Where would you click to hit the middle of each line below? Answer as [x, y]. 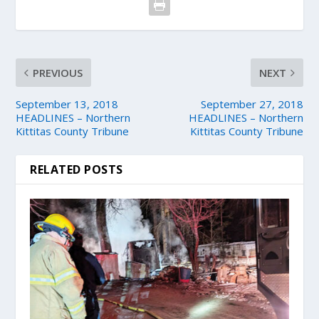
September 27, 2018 [252, 104]
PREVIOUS [58, 73]
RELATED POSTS [77, 170]
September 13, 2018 [67, 104]
